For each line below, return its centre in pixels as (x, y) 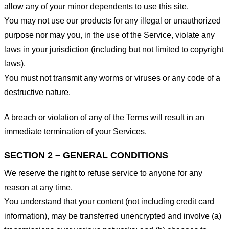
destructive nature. (37, 92)
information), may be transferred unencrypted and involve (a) (113, 216)
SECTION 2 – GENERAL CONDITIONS (86, 156)
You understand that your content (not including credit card (109, 202)
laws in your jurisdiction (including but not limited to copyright (114, 49)
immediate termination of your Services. (75, 131)
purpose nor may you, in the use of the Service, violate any (109, 35)
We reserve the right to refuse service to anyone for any (103, 173)
